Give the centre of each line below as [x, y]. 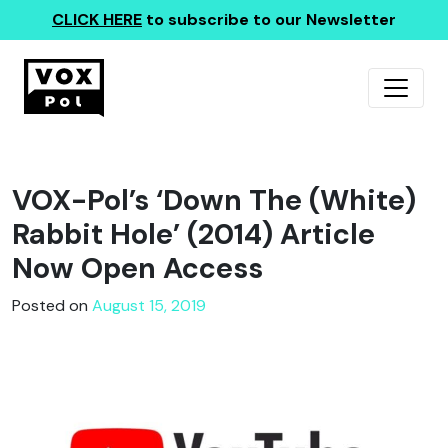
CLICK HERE [97, 19]
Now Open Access [137, 268]
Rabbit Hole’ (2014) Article [193, 234]
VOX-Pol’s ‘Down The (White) [214, 200]
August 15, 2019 [149, 305]
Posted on [52, 305]
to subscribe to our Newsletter [269, 19]
